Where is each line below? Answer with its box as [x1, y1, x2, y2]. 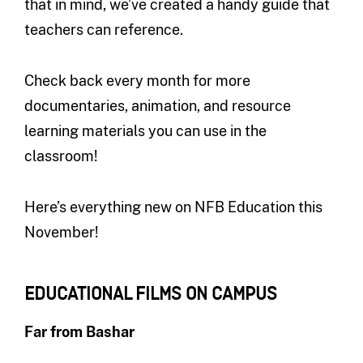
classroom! [23, 147, 98, 164]
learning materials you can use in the [23, 122, 267, 139]
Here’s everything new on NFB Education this [23, 198, 322, 216]
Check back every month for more [23, 71, 250, 89]
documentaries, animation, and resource [23, 96, 291, 114]
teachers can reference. [23, 20, 183, 38]
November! [23, 223, 99, 241]
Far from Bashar [23, 322, 135, 340]
